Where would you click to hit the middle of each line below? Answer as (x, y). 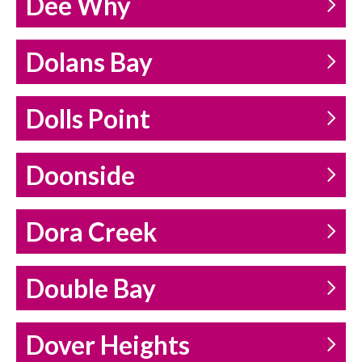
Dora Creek (91, 232)
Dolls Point (88, 119)
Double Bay (91, 289)
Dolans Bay (89, 63)
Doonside (80, 176)
